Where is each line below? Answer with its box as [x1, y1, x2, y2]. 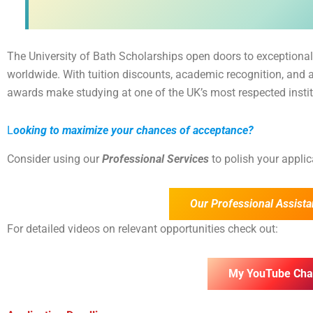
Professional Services [102, 152, 209, 166]
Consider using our [7, 152, 102, 166]
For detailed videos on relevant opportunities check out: [7, 222, 278, 236]
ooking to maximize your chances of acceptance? [13, 124, 254, 138]
